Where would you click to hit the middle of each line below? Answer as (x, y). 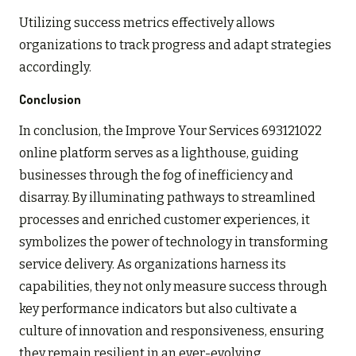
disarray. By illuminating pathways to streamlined (167, 197)
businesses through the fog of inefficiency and (156, 175)
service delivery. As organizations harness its (153, 264)
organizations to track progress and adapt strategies (175, 44)
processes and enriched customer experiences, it (164, 219)
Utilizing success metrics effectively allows (147, 22)
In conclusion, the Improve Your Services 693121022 (170, 130)
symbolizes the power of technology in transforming (174, 242)
